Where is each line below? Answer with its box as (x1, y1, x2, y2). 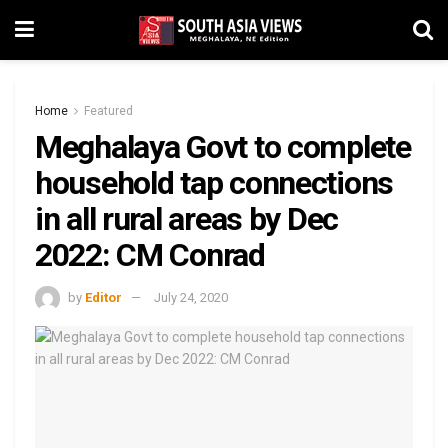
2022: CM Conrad (35, 236, 265, 274)
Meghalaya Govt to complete (35, 128, 411, 166)
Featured (84, 104, 133, 118)
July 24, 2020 (154, 289, 228, 305)
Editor (85, 289, 122, 305)
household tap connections (35, 164, 393, 202)
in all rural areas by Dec (35, 200, 338, 238)
